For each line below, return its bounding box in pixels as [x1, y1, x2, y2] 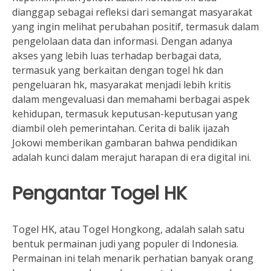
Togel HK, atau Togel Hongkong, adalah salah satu [12, 223, 244, 236]
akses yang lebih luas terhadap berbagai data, [12, 49, 221, 62]
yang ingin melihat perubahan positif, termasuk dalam [12, 20, 259, 33]
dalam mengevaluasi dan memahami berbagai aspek [12, 93, 250, 106]
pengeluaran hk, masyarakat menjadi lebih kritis [12, 78, 231, 91]
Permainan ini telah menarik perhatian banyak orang [12, 252, 253, 265]
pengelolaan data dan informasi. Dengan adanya [12, 34, 232, 48]
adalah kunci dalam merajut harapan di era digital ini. [12, 151, 251, 164]
